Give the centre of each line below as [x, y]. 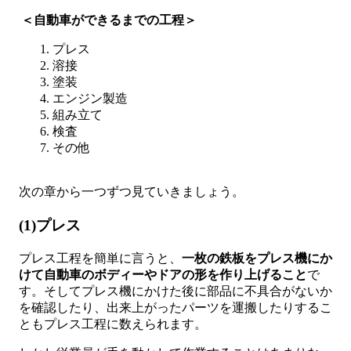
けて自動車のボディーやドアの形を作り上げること [163, 274]
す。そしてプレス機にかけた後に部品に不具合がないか [175, 291]
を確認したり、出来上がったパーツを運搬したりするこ [175, 307]
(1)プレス [50, 226]
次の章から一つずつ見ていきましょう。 [132, 192]
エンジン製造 [90, 99]
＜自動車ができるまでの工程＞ [109, 20]
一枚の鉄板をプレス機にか [257, 258]
